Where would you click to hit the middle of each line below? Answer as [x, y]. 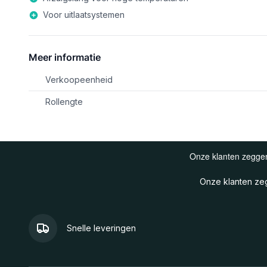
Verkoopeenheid [79, 80]
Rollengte [64, 102]
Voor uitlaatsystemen [84, 15]
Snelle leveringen [101, 228]
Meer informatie [65, 57]
